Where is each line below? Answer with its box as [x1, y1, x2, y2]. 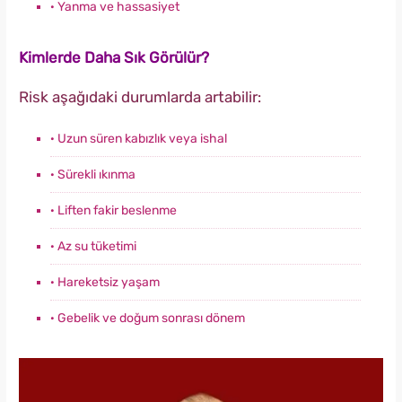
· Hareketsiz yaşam [50, 275, 160, 291]
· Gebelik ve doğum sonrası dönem [50, 310, 245, 327]
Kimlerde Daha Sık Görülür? [19, 48, 209, 67]
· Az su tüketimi [50, 239, 136, 255]
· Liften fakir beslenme [50, 203, 177, 219]
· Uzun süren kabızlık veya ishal [50, 131, 227, 147]
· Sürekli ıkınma [50, 167, 135, 183]
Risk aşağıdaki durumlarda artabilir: [19, 88, 261, 107]
